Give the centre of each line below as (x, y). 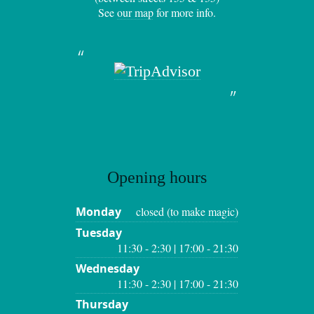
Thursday (102, 304)
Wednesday (108, 268)
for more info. (185, 12)
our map (135, 12)
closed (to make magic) (187, 211)
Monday (98, 212)
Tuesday (99, 233)
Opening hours (157, 177)
